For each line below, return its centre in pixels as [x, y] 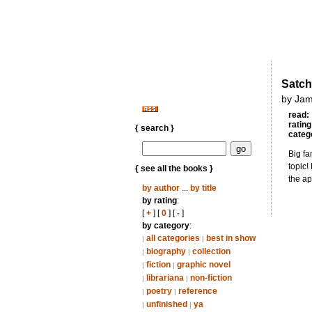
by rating [159, 201]
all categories [173, 238]
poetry [159, 291]
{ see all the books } [174, 169]
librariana [165, 278]
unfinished [166, 304]
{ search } [154, 128]
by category [165, 226]
